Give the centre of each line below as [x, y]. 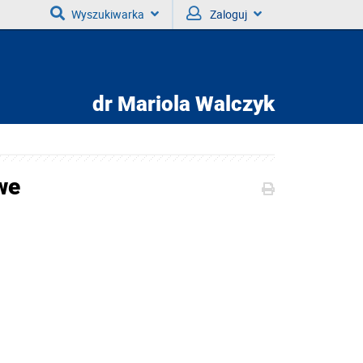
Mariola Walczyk [194, 104]
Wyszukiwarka [108, 14]
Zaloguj [228, 14]
